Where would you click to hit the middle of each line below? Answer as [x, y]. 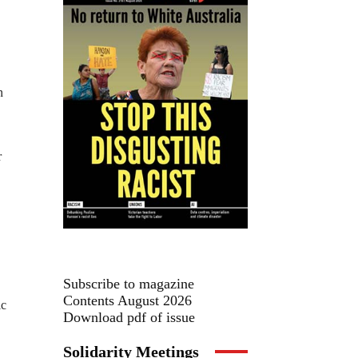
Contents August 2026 [127, 300]
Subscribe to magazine [129, 283]
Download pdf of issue [129, 317]
